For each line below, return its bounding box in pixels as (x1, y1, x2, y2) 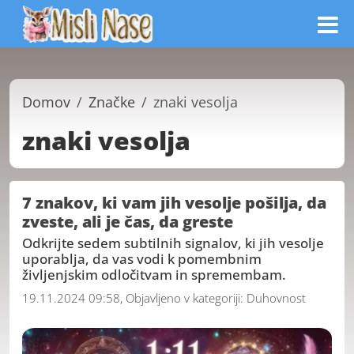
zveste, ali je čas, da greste (22, 211, 233, 232)
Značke (88, 92, 135, 111)
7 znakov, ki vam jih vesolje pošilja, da (22, 192, 326, 213)
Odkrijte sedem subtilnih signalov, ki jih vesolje (22, 233, 324, 252)
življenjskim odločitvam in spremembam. (22, 265, 286, 284)
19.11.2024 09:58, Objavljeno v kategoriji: (22, 289, 247, 306)
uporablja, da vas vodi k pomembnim (22, 249, 262, 268)
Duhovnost (247, 289, 306, 306)
